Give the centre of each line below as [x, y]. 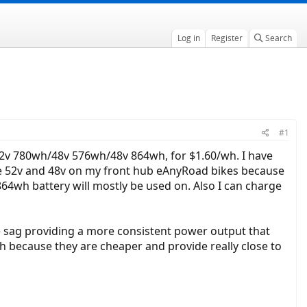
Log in [188, 38]
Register [226, 38]
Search [278, 38]
